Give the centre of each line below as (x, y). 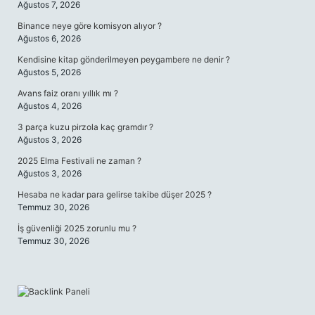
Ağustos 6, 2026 (49, 38)
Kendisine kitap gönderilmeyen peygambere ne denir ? (124, 59)
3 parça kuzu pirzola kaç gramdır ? (85, 127)
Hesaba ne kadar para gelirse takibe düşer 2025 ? (115, 194)
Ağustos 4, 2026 (50, 106)
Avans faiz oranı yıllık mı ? (68, 93)
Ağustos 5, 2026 (49, 72)
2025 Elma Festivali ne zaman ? (79, 161)
